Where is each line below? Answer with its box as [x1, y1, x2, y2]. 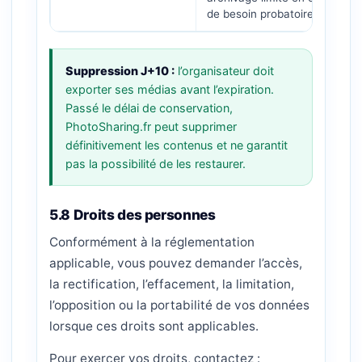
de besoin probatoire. [207, 7, 317, 20]
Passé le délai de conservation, [65, 101, 233, 115]
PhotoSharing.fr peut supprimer [65, 120, 237, 133]
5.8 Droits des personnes [49, 206, 216, 223]
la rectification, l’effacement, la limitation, [49, 276, 294, 292]
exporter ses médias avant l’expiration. [65, 82, 274, 96]
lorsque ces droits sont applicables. [49, 318, 259, 334]
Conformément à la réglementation [49, 234, 255, 250]
